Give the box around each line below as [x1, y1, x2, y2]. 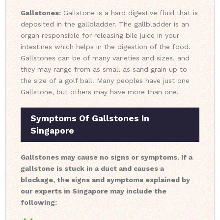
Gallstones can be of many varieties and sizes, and [21, 54, 190, 62]
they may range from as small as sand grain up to [21, 65, 187, 74]
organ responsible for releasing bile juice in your [21, 31, 179, 40]
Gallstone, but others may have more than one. [21, 88, 179, 96]
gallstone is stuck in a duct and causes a [21, 165, 164, 173]
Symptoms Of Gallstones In [30, 113, 149, 124]
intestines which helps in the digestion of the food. [21, 43, 191, 51]
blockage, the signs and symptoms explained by [21, 176, 190, 184]
